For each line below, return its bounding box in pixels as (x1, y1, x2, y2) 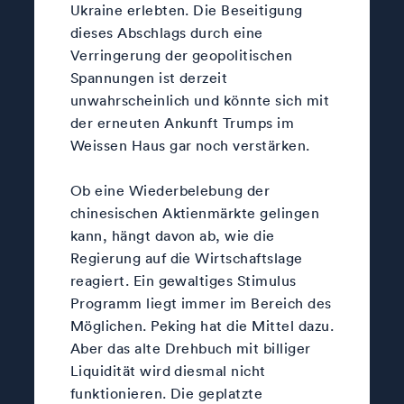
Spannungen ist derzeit (69, 69, 228, 87)
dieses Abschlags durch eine (69, 23, 263, 42)
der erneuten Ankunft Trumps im (69, 114, 295, 133)
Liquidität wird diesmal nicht (69, 362, 266, 381)
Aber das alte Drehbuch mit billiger (69, 339, 311, 358)
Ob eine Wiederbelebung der (69, 181, 271, 200)
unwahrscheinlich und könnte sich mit (69, 91, 330, 110)
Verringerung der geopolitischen (69, 46, 293, 65)
